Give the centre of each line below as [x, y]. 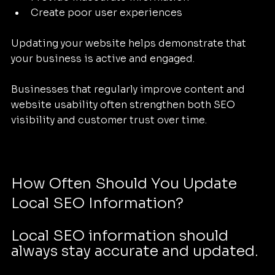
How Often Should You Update [126, 183]
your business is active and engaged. [103, 58]
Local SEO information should [122, 235]
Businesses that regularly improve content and [129, 89]
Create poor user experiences [107, 12]
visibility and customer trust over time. [109, 120]
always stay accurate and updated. [135, 251]
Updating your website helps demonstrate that [130, 43]
